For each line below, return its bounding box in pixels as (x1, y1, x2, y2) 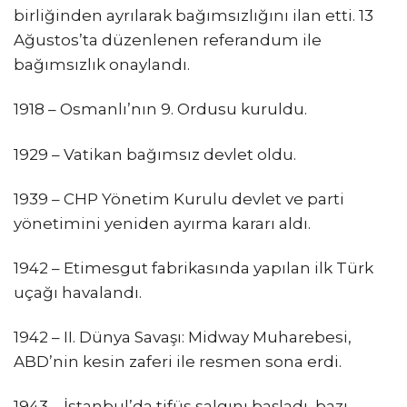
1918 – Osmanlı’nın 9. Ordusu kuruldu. (14, 100, 307, 119)
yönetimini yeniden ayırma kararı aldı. (14, 213, 311, 233)
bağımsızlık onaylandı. (14, 55, 190, 74)
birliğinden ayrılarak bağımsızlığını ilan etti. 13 (14, 6, 373, 25)
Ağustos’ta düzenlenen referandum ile (14, 31, 322, 50)
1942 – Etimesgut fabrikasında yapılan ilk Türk (14, 258, 373, 277)
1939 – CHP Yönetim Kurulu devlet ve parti (14, 189, 344, 208)
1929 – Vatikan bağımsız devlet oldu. (14, 144, 296, 164)
